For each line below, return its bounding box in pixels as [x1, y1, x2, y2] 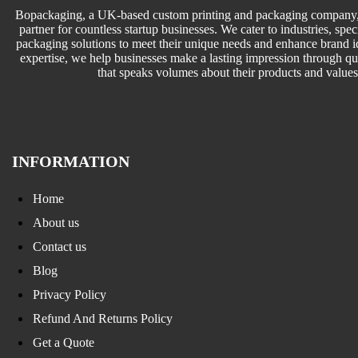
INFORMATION [12, 152, 129, 170]
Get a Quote [33, 335, 94, 349]
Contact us [33, 239, 86, 253]
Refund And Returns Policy [33, 311, 173, 325]
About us [33, 215, 79, 229]
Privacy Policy [33, 287, 106, 301]
